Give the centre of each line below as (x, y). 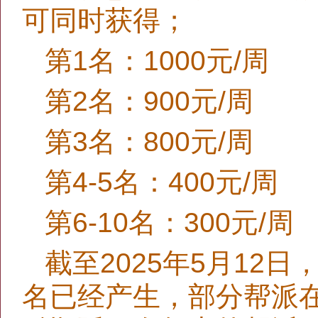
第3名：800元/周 (149, 142)
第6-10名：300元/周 (169, 223)
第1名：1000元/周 (157, 61)
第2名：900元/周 (149, 101)
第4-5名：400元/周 (161, 182)
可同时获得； (105, 20)
